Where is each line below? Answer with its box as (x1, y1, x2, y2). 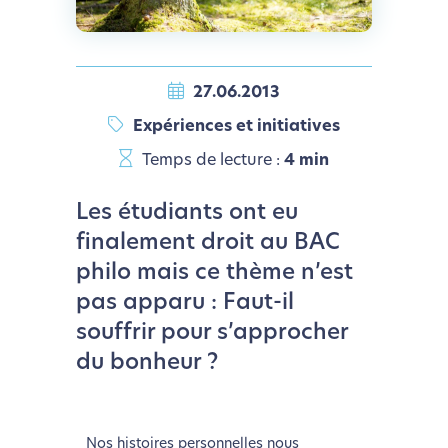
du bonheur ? (75, 352, 218, 376)
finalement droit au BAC (75, 232, 340, 256)
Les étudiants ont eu (75, 202, 298, 226)
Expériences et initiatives (128, 119, 340, 136)
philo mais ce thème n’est (75, 262, 353, 286)
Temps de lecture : (137, 153, 284, 170)
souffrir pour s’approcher (75, 322, 348, 346)
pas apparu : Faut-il (75, 292, 294, 316)
